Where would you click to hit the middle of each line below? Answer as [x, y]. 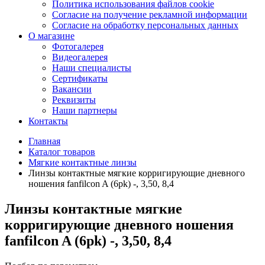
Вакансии [72, 89]
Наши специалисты [92, 68]
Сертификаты [80, 78]
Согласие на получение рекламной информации [150, 14]
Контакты [48, 121]
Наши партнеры [85, 110]
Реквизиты [74, 100]
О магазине [51, 36]
